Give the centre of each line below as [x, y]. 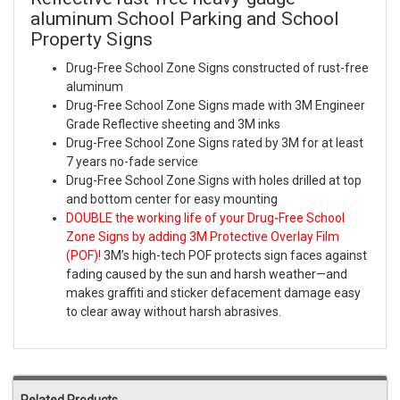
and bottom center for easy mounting [172, 200]
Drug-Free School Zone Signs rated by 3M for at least [215, 143]
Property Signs [92, 40]
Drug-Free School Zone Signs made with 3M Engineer [216, 106]
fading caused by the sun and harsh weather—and [207, 275]
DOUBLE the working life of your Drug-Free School [205, 218]
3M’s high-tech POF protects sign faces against [234, 256]
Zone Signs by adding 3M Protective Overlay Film [203, 237]
